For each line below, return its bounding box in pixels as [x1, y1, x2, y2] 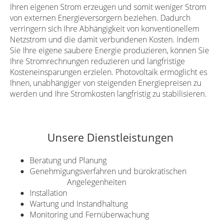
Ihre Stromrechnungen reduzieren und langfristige [10, 56, 185, 67]
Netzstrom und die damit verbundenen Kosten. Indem [10, 34, 199, 45]
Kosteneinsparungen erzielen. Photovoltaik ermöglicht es [10, 67, 207, 78]
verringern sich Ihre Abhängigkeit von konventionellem [10, 23, 199, 35]
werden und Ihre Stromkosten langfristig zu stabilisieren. [10, 88, 207, 100]
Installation [30, 187, 187, 199]
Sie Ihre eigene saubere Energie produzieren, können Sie [10, 45, 209, 56]
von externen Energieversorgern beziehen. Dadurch [10, 12, 190, 24]
